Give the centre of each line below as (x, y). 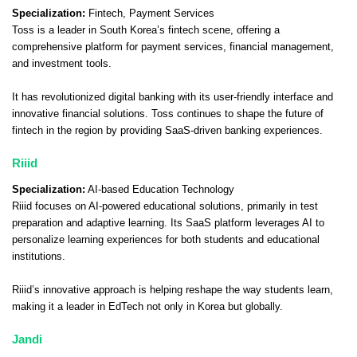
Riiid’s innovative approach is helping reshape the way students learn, (173, 290)
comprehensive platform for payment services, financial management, (173, 47)
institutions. (39, 256)
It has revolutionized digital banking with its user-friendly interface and (173, 97)
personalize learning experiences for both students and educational (166, 239)
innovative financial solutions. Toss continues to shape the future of (168, 114)
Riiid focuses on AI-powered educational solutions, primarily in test (165, 206)
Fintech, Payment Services (150, 13)
